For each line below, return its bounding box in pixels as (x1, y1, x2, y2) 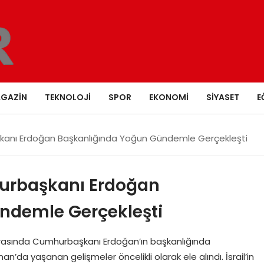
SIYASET (206, 91, 239, 103)
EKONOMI (148, 91, 189, 103)
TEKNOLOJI (44, 91, 91, 103)
